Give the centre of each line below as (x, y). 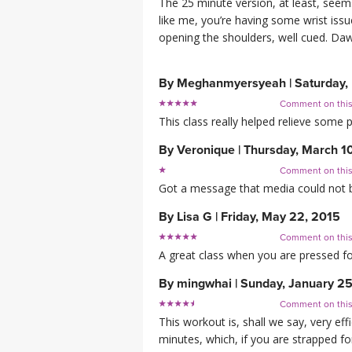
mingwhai (204, 284)
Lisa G (194, 217)
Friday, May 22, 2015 (280, 217)
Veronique (206, 150)
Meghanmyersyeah (231, 84)
